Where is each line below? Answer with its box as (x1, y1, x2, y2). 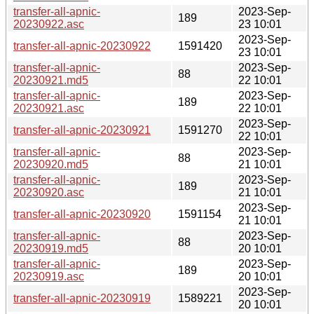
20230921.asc (13, 102, 84, 114)
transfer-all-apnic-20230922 (13, 39, 151, 52)
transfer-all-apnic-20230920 (13, 207, 151, 220)
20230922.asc (13, 18, 84, 30)
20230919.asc (13, 270, 84, 282)
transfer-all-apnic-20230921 (13, 123, 151, 136)
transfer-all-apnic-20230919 (13, 292, 151, 304)
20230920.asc (13, 186, 84, 198)
